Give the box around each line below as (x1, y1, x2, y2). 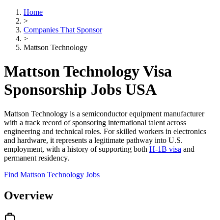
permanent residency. (4, 153, 69, 162)
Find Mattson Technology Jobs (4, 170, 100, 179)
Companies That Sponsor (24, 26, 102, 34)
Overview (4, 189, 53, 202)
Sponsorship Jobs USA (4, 81, 157, 99)
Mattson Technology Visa (4, 62, 172, 81)
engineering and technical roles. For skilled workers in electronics (4, 127, 206, 136)
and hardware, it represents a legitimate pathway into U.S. (4, 136, 183, 144)
